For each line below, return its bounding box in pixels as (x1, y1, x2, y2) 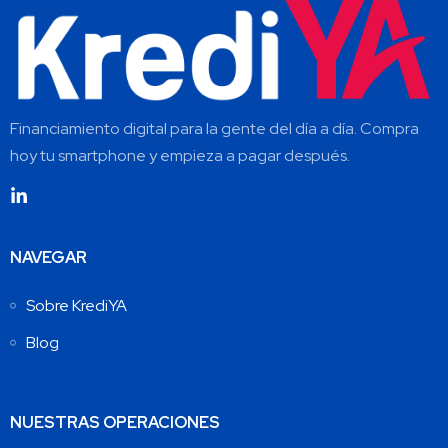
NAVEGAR (10, 247, 87, 269)
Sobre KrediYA (26, 295, 127, 317)
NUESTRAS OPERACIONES (10, 412, 220, 434)
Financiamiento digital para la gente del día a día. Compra (10, 118, 419, 140)
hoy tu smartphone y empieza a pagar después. (10, 145, 350, 167)
